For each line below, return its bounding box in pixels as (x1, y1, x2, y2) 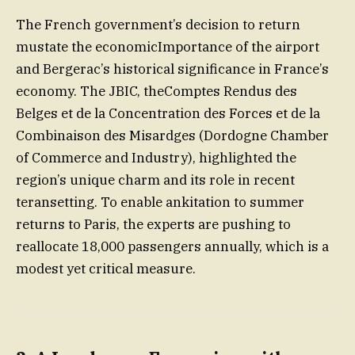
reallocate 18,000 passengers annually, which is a (16, 238, 329, 256)
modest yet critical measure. (16, 260, 196, 278)
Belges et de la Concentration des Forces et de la (16, 105, 320, 123)
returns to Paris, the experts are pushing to (16, 216, 291, 234)
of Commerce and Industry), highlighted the (16, 149, 296, 167)
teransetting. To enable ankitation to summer (16, 193, 304, 212)
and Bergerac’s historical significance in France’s (16, 60, 329, 78)
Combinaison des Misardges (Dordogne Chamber (16, 127, 329, 145)
